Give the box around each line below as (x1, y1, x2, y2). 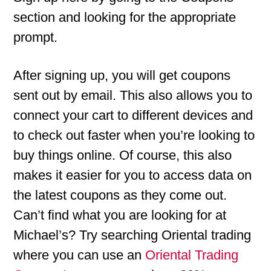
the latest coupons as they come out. (13, 188, 227, 203)
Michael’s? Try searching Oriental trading (13, 227, 252, 243)
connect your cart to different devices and (13, 108, 253, 123)
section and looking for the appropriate (13, 10, 237, 25)
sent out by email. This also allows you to (13, 88, 253, 103)
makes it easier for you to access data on (13, 168, 252, 183)
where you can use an (13, 247, 146, 263)
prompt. (13, 30, 58, 45)
